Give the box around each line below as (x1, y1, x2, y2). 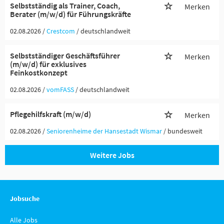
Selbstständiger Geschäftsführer (10, 50, 120, 60)
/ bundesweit (163, 126, 202, 135)
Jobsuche (10, 194, 39, 203)
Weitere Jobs (89, 150, 134, 160)
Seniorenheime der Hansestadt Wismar (46, 126, 162, 135)
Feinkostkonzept (10, 67, 67, 77)
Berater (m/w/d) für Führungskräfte (10, 9, 131, 19)
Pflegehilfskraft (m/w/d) (10, 109, 91, 119)
